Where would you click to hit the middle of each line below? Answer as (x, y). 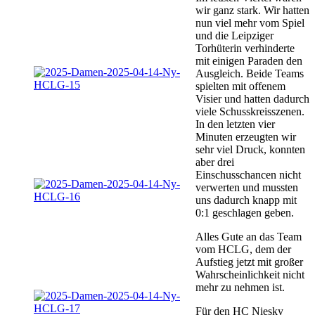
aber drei (215, 162)
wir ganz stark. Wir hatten (252, 10)
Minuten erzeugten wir (246, 136)
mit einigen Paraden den (249, 60)
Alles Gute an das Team (249, 236)
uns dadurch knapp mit (246, 200)
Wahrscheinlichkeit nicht (250, 274)
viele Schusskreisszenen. (250, 111)
